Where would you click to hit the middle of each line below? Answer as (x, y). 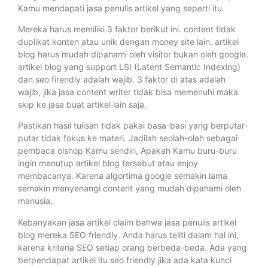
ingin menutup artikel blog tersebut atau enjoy (108, 163)
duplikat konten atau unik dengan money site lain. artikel (128, 41)
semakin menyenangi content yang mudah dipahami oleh (130, 188)
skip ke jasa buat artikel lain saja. (82, 104)
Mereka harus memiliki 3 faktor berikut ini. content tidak (127, 29)
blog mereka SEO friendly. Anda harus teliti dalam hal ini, (128, 234)
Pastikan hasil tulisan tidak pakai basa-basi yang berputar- (133, 126)
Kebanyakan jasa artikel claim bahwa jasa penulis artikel (127, 222)
